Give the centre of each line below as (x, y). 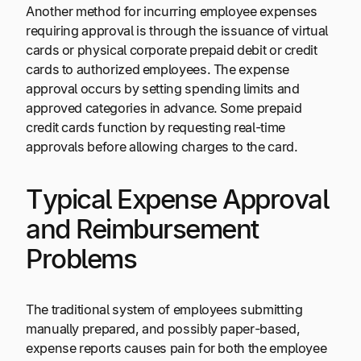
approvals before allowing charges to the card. (164, 147)
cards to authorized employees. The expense (158, 70)
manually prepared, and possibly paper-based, (163, 328)
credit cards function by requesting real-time (156, 128)
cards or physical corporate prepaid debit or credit (172, 50)
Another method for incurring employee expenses (172, 12)
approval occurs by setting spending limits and (163, 89)
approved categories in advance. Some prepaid (164, 108)
